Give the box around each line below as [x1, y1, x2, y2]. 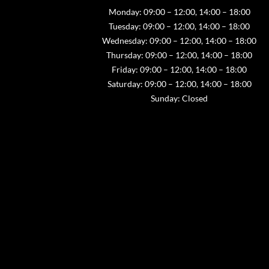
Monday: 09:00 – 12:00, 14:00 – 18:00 [108, 7, 250, 17]
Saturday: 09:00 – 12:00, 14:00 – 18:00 [107, 79, 252, 89]
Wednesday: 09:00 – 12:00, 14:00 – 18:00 [102, 35, 257, 46]
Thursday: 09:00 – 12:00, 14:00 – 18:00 [106, 50, 253, 60]
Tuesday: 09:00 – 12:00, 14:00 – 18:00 [109, 21, 250, 31]
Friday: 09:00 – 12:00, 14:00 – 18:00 [112, 64, 247, 74]
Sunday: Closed [151, 93, 208, 103]
